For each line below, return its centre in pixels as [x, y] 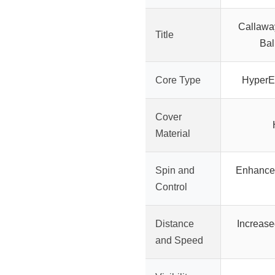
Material [173, 133]
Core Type [178, 80]
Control [171, 187]
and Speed [179, 240]
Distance [175, 223]
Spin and [175, 170]
